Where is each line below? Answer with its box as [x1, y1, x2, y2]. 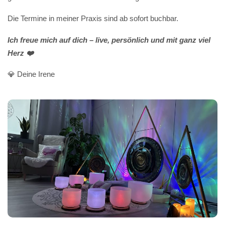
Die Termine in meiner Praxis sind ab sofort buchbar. [8, 14, 178, 23]
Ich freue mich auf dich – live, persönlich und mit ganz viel [8, 35, 210, 44]
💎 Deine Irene [8, 70, 55, 79]
